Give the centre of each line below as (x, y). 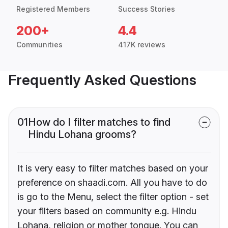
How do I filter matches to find (99, 122)
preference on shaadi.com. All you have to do (112, 183)
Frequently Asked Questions (102, 80)
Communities (39, 45)
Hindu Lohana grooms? (82, 135)
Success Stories (147, 9)
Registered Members (53, 9)
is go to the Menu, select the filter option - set (113, 197)
